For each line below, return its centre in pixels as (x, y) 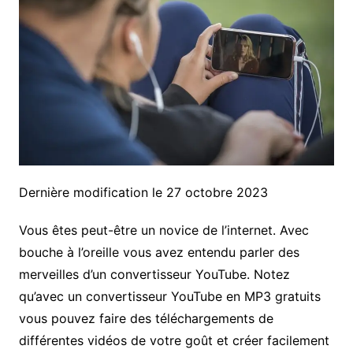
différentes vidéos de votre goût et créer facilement (174, 341)
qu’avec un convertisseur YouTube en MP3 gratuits (169, 297)
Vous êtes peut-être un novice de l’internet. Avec (163, 230)
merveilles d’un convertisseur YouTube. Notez (154, 275)
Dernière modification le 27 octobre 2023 (143, 193)
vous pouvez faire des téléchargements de (146, 319)
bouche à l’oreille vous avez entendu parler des (159, 253)
